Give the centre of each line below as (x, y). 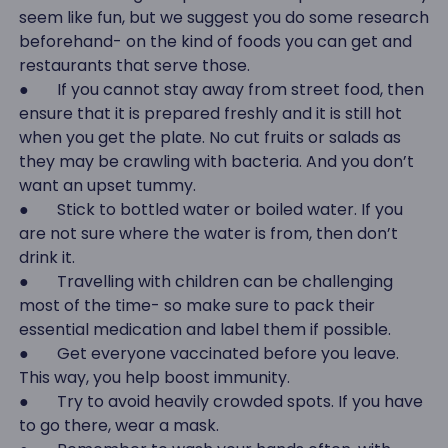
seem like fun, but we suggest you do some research (223, 17)
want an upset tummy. (109, 185)
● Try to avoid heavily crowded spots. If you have (220, 401)
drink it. (48, 257)
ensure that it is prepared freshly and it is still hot (210, 113)
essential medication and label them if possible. (206, 329)
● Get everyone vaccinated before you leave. (208, 353)
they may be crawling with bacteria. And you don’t (216, 161)
